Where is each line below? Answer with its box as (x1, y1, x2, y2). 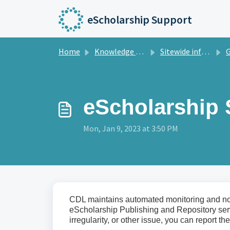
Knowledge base (94, 46, 136, 56)
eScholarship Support (87, 12, 192, 27)
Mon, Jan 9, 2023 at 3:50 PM (83, 123, 178, 133)
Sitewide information (160, 46, 201, 56)
